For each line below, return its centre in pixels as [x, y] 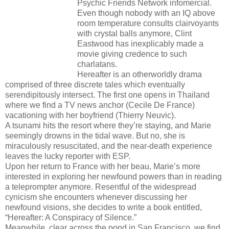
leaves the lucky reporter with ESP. [68, 156]
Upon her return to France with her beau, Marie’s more [103, 166]
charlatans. [97, 64]
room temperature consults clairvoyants [148, 23]
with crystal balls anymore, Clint [134, 33]
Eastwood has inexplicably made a [140, 43]
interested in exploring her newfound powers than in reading [113, 176]
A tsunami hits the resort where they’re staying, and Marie [108, 125]
